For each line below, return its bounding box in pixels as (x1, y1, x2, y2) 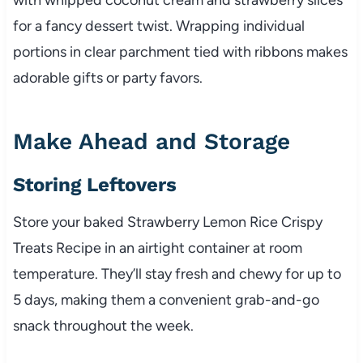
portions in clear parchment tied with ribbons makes (12, 42, 348, 61)
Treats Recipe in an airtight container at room (12, 238, 302, 257)
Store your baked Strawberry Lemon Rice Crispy (12, 212, 322, 231)
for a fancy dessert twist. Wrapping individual (12, 16, 305, 35)
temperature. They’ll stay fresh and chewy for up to (12, 264, 341, 283)
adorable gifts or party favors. (12, 68, 203, 87)
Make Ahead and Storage (12, 127, 290, 155)
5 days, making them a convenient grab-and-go (12, 290, 319, 309)
